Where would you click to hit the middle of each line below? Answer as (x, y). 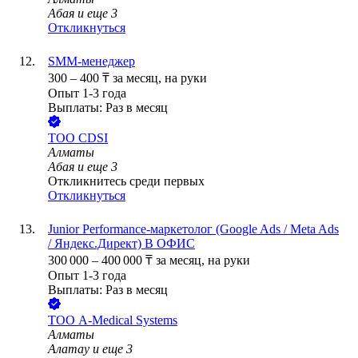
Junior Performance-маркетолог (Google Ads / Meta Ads (193, 229)
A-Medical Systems (128, 320)
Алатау (69, 349)
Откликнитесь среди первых (126, 181)
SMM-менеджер (91, 62)
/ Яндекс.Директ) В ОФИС (121, 244)
